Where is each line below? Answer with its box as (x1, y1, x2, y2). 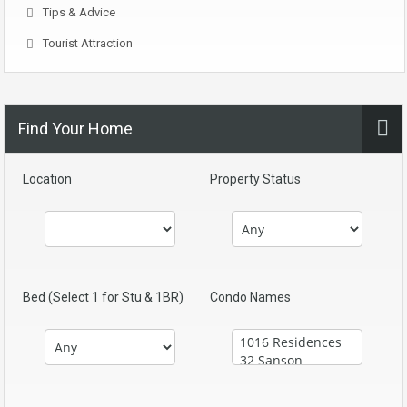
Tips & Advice (43, 5, 115, 19)
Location (23, 172, 72, 186)
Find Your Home (18, 119, 133, 138)
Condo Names (210, 290, 291, 304)
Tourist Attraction (43, 36, 133, 50)
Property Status (210, 172, 301, 186)
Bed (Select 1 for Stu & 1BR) (23, 290, 184, 304)
